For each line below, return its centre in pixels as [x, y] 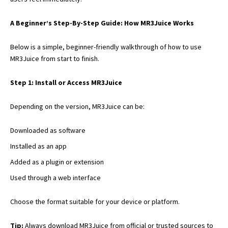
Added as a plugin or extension [57, 162]
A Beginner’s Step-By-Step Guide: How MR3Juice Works [102, 23]
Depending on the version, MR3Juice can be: [77, 106]
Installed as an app [38, 146]
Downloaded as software [48, 130]
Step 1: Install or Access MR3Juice [66, 82]
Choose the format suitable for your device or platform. [95, 201]
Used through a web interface [55, 177]
